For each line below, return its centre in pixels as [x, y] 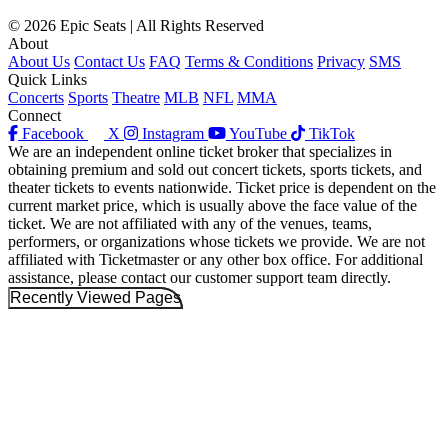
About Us [39, 61]
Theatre [136, 97]
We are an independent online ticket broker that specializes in [200, 151]
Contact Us [109, 61]
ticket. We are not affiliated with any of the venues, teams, [190, 223]
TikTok [332, 133]
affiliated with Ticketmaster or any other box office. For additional [215, 259]
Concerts [36, 97]
